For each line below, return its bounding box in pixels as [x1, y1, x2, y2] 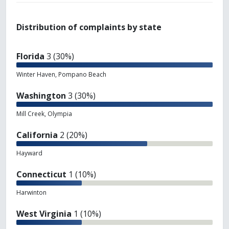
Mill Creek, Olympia [16, 109, 72, 119]
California [16, 129, 58, 141]
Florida [16, 51, 44, 62]
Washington [16, 90, 66, 102]
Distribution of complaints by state [16, 21, 162, 33]
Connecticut [16, 169, 66, 180]
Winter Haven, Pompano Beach [16, 70, 106, 79]
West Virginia [16, 208, 72, 220]
